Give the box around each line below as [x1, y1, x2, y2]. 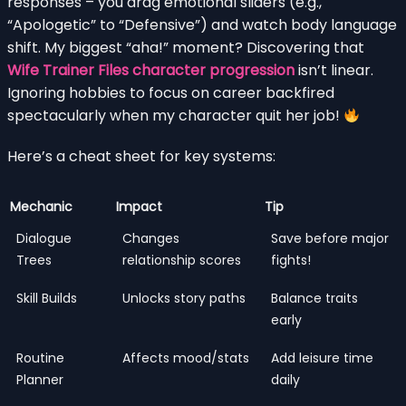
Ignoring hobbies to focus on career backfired [7, 82, 334, 103]
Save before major [271, 228, 389, 247]
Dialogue [16, 228, 72, 247]
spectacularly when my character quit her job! [7, 104, 343, 126]
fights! [271, 250, 311, 269]
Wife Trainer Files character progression [7, 59, 295, 81]
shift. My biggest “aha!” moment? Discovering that [7, 36, 364, 58]
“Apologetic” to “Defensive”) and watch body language [7, 14, 397, 35]
